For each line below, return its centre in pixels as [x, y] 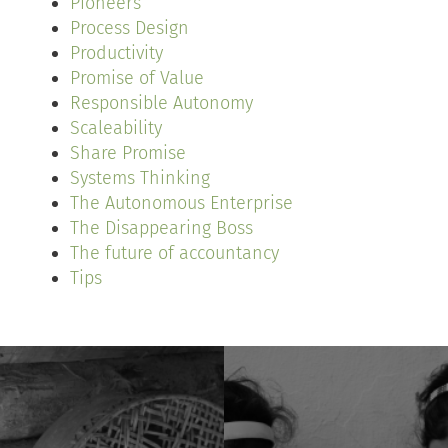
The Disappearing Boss [161, 228]
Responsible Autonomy [161, 103]
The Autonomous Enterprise [181, 203]
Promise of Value [137, 78]
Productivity [116, 53]
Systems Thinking [140, 178]
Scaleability [116, 128]
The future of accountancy [174, 253]
